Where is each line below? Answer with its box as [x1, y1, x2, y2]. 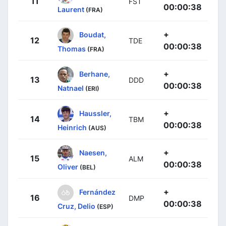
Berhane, [79, 69, 110, 78]
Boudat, [79, 30, 106, 39]
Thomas [58, 44, 86, 53]
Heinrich [58, 123, 87, 132]
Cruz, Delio [58, 201, 95, 210]
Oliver [58, 162, 78, 171]
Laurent [58, 5, 84, 14]
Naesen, [79, 148, 107, 157]
